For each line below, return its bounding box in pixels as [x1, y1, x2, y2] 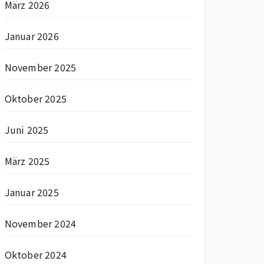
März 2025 [4, 154, 50, 169]
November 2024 [4, 216, 77, 231]
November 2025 [4, 60, 77, 75]
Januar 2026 [4, 29, 59, 44]
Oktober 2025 [4, 91, 67, 106]
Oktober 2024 [4, 247, 67, 262]
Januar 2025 [4, 185, 59, 200]
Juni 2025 [4, 123, 49, 137]
